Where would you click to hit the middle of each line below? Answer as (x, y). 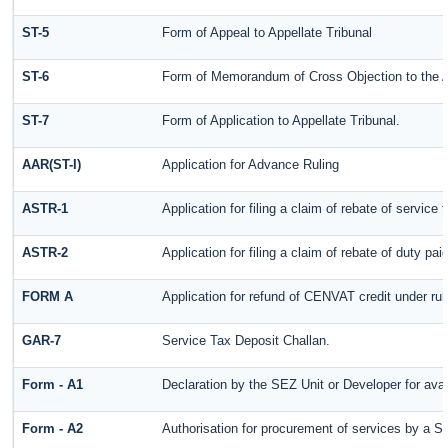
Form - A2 (53, 429)
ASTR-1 (45, 209)
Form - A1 (53, 385)
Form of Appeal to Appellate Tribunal (267, 33)
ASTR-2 (45, 253)
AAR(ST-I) (52, 165)
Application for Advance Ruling (251, 165)
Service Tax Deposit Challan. (246, 341)
